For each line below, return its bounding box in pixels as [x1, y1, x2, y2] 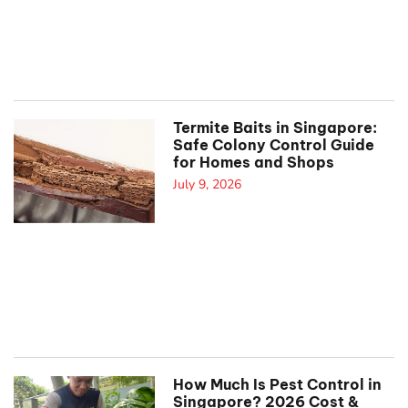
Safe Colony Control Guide [172, 135, 374, 154]
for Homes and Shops [172, 152, 334, 171]
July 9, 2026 [172, 175, 241, 193]
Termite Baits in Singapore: [172, 117, 377, 137]
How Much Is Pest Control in [172, 374, 382, 393]
